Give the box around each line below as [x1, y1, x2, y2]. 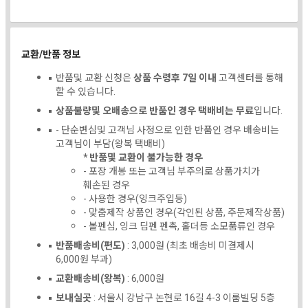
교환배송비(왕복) [56, 271, 125, 286]
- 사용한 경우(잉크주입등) [83, 191, 187, 206]
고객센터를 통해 [217, 70, 283, 85]
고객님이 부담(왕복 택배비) [56, 136, 165, 151]
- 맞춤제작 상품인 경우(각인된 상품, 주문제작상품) [83, 205, 285, 220]
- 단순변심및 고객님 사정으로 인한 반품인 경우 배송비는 [56, 122, 279, 137]
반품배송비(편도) [56, 238, 125, 253]
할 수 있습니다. [56, 84, 115, 99]
